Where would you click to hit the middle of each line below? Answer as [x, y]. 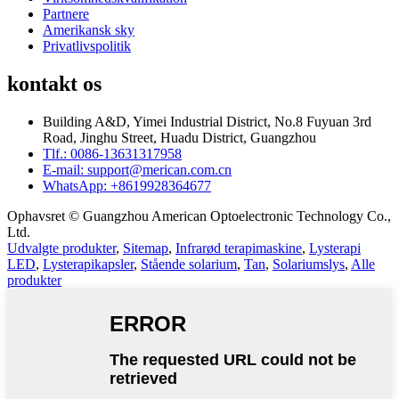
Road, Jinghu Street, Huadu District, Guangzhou [179, 138]
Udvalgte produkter [61, 248]
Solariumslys [309, 265]
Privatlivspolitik [87, 46]
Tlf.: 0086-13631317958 [112, 154]
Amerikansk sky [89, 30]
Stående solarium [189, 265]
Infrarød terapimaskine [239, 248]
